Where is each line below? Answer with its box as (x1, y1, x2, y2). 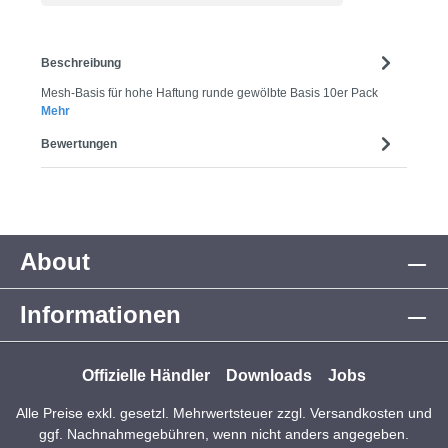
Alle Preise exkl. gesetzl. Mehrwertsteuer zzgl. (16, 405, 310, 422)
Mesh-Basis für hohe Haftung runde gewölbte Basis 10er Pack (41, 86, 378, 101)
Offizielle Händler (82, 367, 210, 385)
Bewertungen (41, 136, 117, 151)
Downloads (226, 367, 312, 385)
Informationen (20, 301, 181, 329)
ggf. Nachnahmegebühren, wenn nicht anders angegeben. (39, 426, 409, 443)
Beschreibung (41, 55, 121, 70)
